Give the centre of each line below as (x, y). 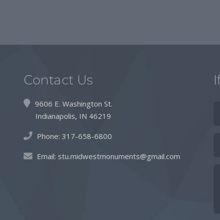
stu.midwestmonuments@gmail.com (119, 156)
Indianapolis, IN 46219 (68, 116)
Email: (48, 156)
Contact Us (58, 80)
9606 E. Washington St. (73, 104)
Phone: (49, 136)
